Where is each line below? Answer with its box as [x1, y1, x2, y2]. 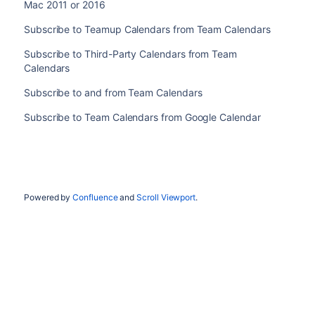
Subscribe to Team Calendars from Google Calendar [23, 111, 261, 123]
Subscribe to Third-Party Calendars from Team [23, 48, 237, 60]
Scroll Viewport [136, 192, 196, 202]
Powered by [23, 192, 73, 202]
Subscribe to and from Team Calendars [23, 86, 202, 98]
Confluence [72, 192, 118, 202]
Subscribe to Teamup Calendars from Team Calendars [23, 23, 271, 35]
